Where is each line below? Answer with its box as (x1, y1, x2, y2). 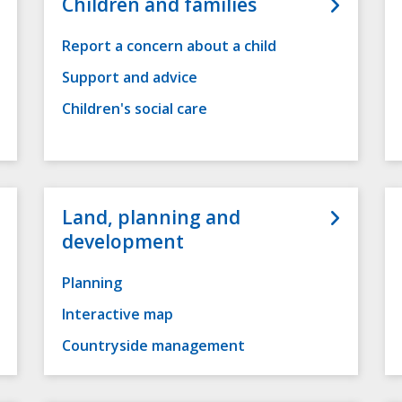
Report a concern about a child (62, 36, 276, 57)
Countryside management (62, 336, 245, 356)
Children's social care (62, 99, 207, 119)
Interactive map (62, 304, 173, 325)
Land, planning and (62, 205, 240, 231)
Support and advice (62, 67, 197, 88)
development (62, 229, 184, 255)
